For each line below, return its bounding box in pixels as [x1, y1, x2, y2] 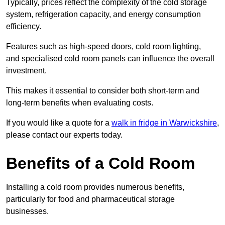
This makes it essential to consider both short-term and [6, 86, 199, 95]
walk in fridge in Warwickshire [111, 119, 217, 128]
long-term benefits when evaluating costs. [6, 98, 153, 107]
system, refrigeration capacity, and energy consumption [6, 10, 201, 19]
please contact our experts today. [6, 131, 123, 140]
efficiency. [6, 22, 41, 31]
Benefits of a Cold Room [6, 154, 195, 173]
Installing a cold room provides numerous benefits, [6, 183, 184, 192]
